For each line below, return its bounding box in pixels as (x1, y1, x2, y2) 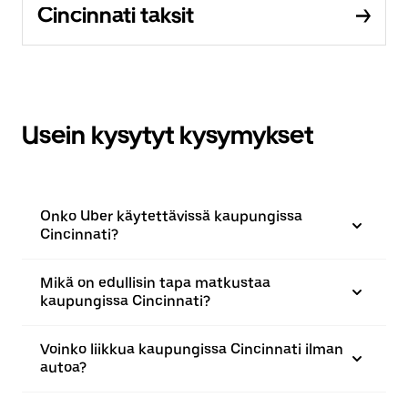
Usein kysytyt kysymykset (22, 118, 313, 150)
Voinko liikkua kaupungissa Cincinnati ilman (40, 340, 343, 358)
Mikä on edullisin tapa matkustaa (40, 273, 270, 291)
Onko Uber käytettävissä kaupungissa (40, 207, 302, 225)
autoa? (40, 358, 87, 376)
